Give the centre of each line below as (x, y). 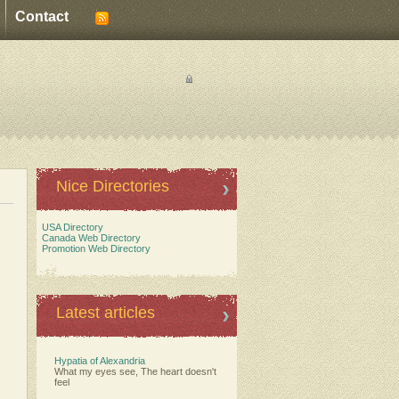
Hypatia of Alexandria (100, 361)
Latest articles (106, 313)
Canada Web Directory (89, 238)
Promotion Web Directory (94, 248)
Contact (42, 16)
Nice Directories (113, 186)
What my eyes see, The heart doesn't (135, 371)
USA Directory (70, 227)
